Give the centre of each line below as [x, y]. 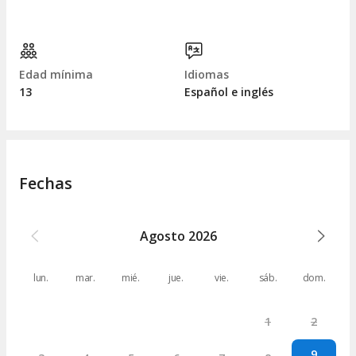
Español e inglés [229, 92]
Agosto [162, 236]
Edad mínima [56, 75]
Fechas [46, 183]
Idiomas [207, 75]
